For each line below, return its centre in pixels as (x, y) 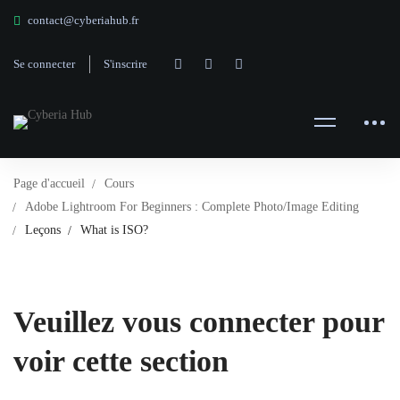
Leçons (43, 230)
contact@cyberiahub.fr (83, 20)
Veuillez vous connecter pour (199, 322)
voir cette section (121, 361)
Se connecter (44, 64)
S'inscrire (125, 64)
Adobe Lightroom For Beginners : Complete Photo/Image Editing (192, 207)
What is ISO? (114, 230)
